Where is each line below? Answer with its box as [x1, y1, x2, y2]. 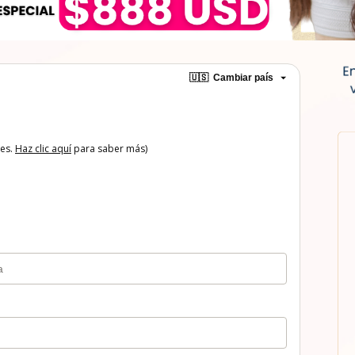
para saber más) [71, 141, 147, 155]
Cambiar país [212, 72, 273, 84]
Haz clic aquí [15, 141, 71, 155]
